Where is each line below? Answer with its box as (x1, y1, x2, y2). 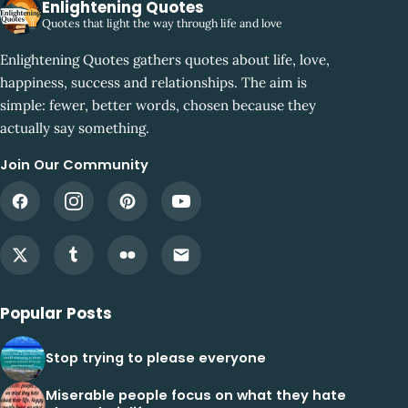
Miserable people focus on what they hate (46, 385, 346, 404)
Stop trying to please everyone (46, 349, 266, 368)
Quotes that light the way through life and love (42, 15, 282, 30)
